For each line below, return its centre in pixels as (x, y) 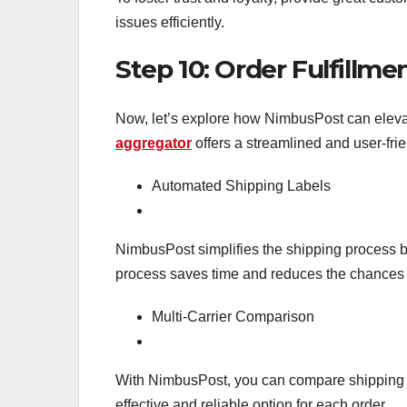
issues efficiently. (170, 23)
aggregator (154, 143)
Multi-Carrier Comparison (233, 316)
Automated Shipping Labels (241, 185)
